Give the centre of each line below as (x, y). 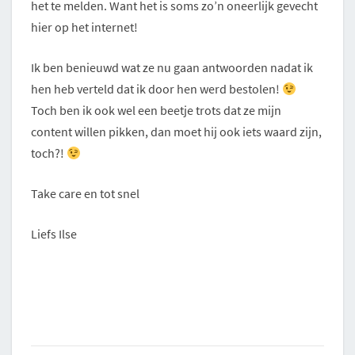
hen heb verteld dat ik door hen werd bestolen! (157, 89)
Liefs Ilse (54, 234)
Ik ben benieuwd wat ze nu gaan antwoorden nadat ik (172, 68)
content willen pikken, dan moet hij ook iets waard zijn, (176, 132)
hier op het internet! (84, 27)
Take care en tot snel (85, 194)
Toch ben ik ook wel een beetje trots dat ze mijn (156, 111)
